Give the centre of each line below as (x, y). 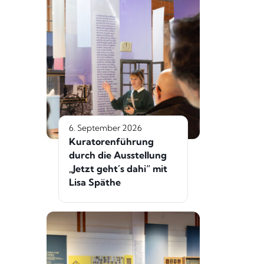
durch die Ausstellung (118, 155)
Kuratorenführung (111, 141)
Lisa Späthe (95, 182)
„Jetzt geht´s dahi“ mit (118, 168)
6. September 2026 (105, 128)
